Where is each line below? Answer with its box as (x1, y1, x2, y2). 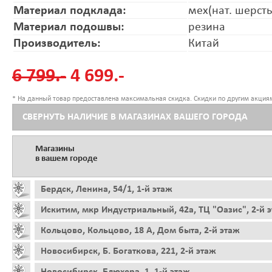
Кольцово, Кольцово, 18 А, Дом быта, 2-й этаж (41, 225, 240, 236)
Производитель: (13, 37, 101, 50)
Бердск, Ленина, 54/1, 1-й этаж (41, 184, 172, 194)
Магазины (35, 144, 75, 154)
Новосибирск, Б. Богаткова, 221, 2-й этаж (41, 246, 216, 256)
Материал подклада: (13, 4, 126, 17)
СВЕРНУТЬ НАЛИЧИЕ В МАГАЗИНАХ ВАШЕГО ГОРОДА (22, 112, 248, 122)
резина (188, 21, 225, 33)
